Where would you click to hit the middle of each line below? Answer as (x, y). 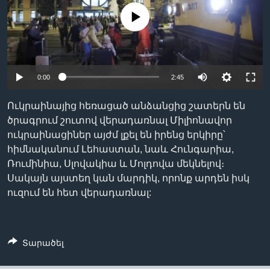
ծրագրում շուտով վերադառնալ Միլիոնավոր (120, 120)
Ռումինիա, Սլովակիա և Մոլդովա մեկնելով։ (116, 163)
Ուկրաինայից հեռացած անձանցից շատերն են (126, 105)
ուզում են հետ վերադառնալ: (79, 192)
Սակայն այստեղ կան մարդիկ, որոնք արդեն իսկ (128, 178)
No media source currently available (140, 17)
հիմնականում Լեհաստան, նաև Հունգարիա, (121, 149)
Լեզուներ (43, 45)
